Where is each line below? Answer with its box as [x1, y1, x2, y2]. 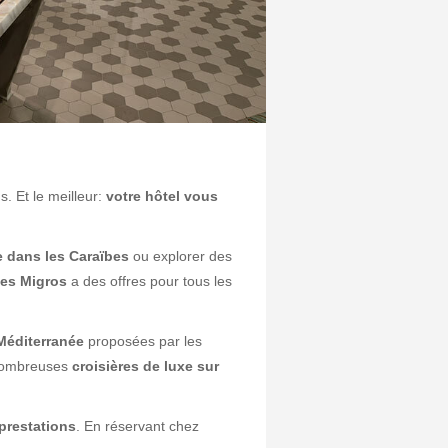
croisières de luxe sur [72, 357, 219, 374]
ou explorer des [129, 247, 232, 264]
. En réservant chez [76, 417, 199, 434]
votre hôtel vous [106, 187, 218, 204]
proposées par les [84, 332, 202, 349]
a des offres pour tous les [67, 272, 232, 289]
